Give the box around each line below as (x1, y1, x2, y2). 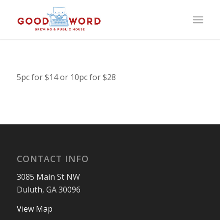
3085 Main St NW (16, 171, 80, 182)
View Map (16, 203, 53, 215)
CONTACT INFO (16, 153, 89, 165)
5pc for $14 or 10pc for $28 (16, 71, 116, 82)
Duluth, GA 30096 (16, 184, 81, 195)
